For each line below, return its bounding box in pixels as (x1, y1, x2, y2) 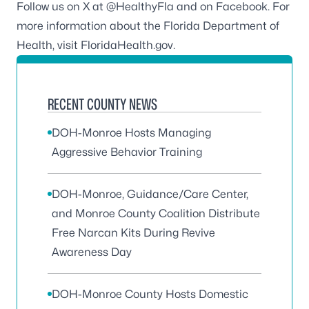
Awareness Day (52, 245, 132, 259)
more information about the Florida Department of (17, 19, 279, 32)
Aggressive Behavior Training (52, 145, 202, 159)
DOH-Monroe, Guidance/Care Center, (52, 187, 248, 201)
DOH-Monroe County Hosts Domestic (52, 287, 248, 301)
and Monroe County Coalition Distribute (52, 206, 260, 220)
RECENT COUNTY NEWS (48, 94, 157, 113)
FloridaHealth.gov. (81, 38, 175, 52)
